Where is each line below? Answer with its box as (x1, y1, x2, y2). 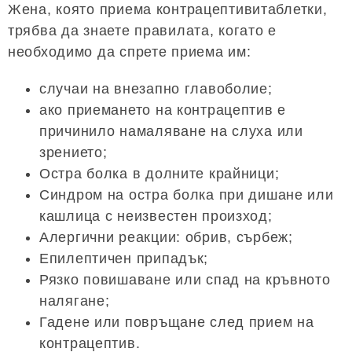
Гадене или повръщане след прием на (39, 313, 314, 330)
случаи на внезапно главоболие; (39, 80, 273, 97)
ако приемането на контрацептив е (39, 101, 287, 118)
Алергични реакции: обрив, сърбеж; (39, 229, 293, 245)
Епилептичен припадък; (39, 250, 209, 266)
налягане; (39, 292, 110, 309)
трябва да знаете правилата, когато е (8, 22, 277, 38)
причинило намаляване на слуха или (39, 123, 303, 139)
